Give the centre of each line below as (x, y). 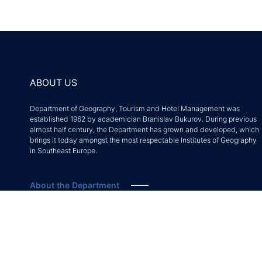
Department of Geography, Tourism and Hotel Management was (135, 108)
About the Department (75, 185)
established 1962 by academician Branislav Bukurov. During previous (143, 119)
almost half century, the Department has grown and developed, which (144, 130)
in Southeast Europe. (63, 151)
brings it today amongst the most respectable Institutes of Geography (143, 140)
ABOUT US (54, 83)
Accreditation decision (75, 209)
